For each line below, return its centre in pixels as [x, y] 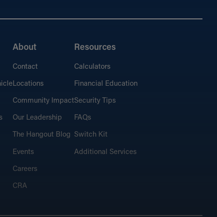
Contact [25, 67]
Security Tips [95, 101]
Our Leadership [37, 118]
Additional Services [105, 152]
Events [23, 152]
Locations [28, 84]
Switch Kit [91, 135]
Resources [95, 47]
